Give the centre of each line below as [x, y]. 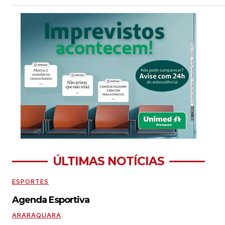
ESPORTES [30, 181]
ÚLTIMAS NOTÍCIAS [108, 161]
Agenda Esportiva [51, 200]
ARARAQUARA [37, 215]
